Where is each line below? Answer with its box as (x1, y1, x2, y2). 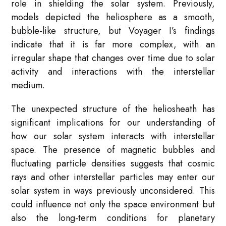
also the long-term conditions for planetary (11, 211, 215, 225)
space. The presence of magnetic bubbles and (11, 143, 215, 157)
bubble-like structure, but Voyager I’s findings (11, 24, 215, 38)
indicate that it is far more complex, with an (11, 38, 215, 51)
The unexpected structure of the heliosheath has (11, 102, 215, 116)
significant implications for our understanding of (11, 116, 215, 130)
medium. (11, 79, 45, 92)
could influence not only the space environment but (11, 198, 215, 211)
